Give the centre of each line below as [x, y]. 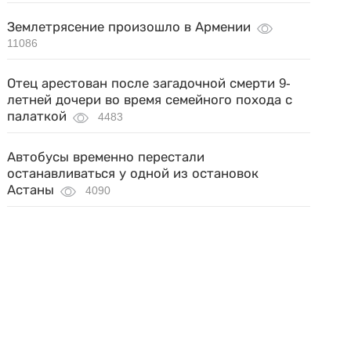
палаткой [37, 116]
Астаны [31, 190]
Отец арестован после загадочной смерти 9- [149, 83]
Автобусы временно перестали [106, 157]
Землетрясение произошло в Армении [129, 27]
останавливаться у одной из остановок [133, 174]
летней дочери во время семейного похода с [150, 100]
